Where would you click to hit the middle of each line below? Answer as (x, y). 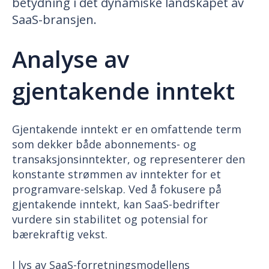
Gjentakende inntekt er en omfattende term (127, 129)
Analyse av (71, 59)
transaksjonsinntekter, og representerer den (128, 159)
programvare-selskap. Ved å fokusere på (117, 189)
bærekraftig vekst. (60, 234)
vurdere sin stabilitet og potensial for (110, 219)
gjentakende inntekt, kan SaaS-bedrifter (116, 204)
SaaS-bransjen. (54, 20)
